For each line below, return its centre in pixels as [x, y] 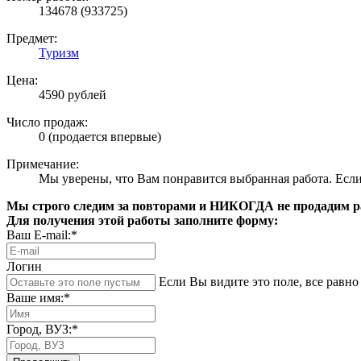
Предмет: [32, 39]
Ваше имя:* [38, 298]
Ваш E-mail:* [42, 235]
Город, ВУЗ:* [42, 330]
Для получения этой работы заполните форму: [142, 221]
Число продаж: [47, 122]
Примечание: [43, 164]
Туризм [59, 53]
